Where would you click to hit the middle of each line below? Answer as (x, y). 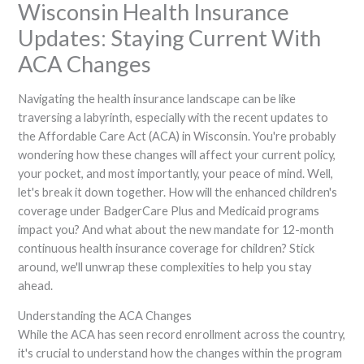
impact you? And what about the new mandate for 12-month (176, 229)
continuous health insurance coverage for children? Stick (167, 248)
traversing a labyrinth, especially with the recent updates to (173, 117)
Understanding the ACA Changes (105, 316)
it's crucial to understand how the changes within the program (180, 353)
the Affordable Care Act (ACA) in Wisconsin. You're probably (177, 136)
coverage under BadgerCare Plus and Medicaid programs (169, 210)
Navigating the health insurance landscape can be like (157, 98)
